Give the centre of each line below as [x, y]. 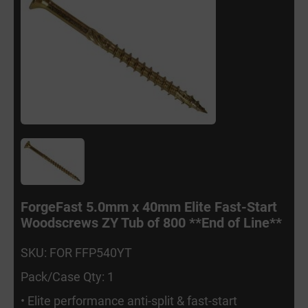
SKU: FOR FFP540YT [76, 252]
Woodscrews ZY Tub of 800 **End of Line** [151, 222]
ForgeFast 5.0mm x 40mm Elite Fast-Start [149, 206]
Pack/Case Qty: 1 [67, 276]
